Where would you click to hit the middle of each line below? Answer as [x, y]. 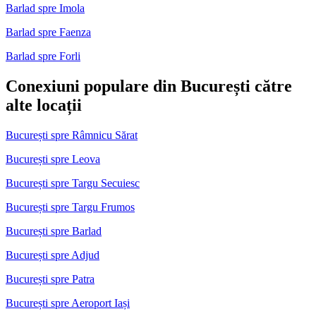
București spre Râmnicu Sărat [72, 135]
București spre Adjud [53, 255]
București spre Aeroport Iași [68, 303]
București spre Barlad [54, 231]
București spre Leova [53, 159]
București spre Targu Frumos [70, 207]
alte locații [44, 105]
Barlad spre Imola [45, 8]
